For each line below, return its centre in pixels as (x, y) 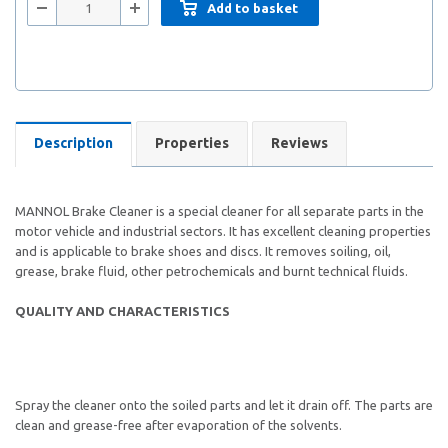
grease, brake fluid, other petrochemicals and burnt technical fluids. (211, 271)
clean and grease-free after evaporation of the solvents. (180, 425)
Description (73, 143)
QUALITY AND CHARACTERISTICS (122, 311)
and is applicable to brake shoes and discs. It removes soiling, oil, (203, 251)
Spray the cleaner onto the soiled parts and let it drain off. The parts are (224, 405)
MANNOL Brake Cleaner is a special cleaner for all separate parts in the (219, 211)
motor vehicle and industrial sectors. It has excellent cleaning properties (223, 231)
